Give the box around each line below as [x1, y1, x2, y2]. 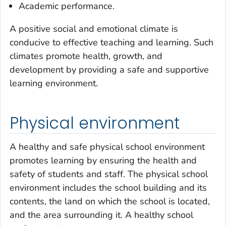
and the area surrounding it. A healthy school [10, 209, 193, 221]
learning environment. [10, 77, 98, 89]
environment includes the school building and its [10, 182, 207, 194]
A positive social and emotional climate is [10, 22, 178, 35]
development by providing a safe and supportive [10, 63, 209, 76]
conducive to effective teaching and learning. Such [10, 36, 213, 48]
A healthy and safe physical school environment [10, 141, 205, 153]
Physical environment [10, 111, 180, 134]
